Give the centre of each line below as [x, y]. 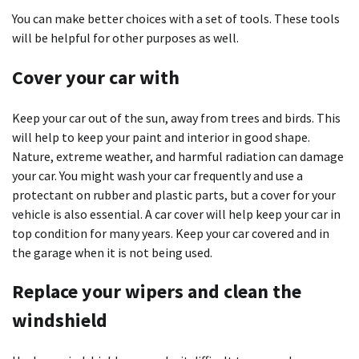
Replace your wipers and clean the [157, 292]
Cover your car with [96, 77]
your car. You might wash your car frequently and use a [157, 175]
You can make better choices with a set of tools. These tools [176, 18]
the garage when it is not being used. [112, 252]
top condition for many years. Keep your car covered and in [171, 233]
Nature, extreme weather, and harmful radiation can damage [178, 156]
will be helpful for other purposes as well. [125, 37]
